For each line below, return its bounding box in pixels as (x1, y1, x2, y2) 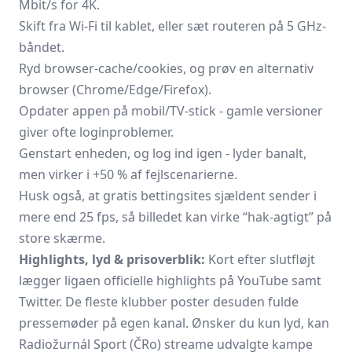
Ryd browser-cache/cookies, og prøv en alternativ (19, 60, 313, 77)
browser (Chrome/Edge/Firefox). (19, 81, 211, 98)
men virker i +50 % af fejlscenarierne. (19, 166, 237, 183)
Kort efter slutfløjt (205, 251, 315, 268)
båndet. (19, 38, 64, 56)
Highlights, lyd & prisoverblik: (19, 251, 205, 268)
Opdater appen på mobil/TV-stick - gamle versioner (19, 102, 323, 119)
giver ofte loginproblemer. (19, 123, 174, 141)
